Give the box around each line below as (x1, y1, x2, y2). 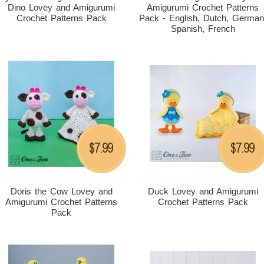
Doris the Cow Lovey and (10, 186, 113, 196)
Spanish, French (170, 24, 235, 34)
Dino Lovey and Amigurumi (8, 2, 115, 12)
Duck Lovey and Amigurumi (147, 186, 258, 196)
